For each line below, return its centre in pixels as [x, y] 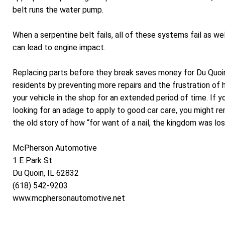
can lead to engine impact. [59, 47]
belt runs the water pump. [58, 10]
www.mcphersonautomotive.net [69, 198]
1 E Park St [32, 161]
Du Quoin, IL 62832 [46, 173]
